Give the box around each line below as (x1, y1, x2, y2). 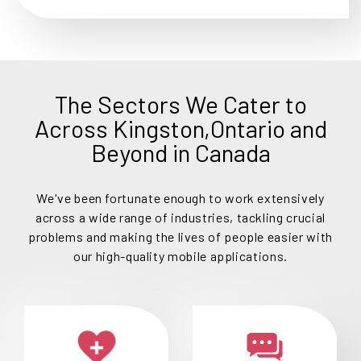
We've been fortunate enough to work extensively (36, 190, 325, 206)
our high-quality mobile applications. (73, 248, 288, 264)
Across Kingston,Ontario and (34, 114, 327, 143)
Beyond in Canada (90, 138, 271, 168)
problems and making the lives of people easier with (28, 229, 333, 245)
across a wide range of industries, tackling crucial (35, 210, 326, 226)
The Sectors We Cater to (54, 89, 307, 119)
